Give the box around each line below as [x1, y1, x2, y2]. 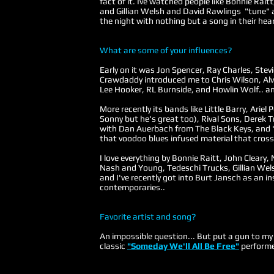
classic [100, 241, 127, 251]
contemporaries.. [100, 182, 165, 192]
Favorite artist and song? [100, 212, 196, 221]
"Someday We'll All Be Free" [127, 241, 239, 251]
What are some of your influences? [100, 45, 232, 55]
